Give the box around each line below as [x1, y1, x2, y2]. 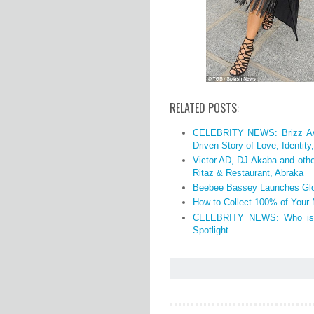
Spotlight [192, 224, 228, 235]
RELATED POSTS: [170, 100, 239, 117]
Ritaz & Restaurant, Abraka [192, 167, 303, 178]
